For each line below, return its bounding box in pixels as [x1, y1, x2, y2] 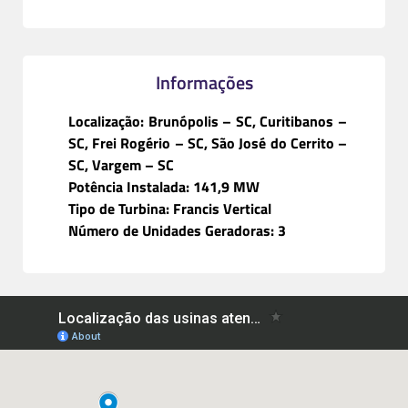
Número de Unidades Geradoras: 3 [68, 219, 286, 242]
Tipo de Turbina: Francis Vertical [68, 198, 271, 220]
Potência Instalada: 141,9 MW [68, 176, 260, 199]
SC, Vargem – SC [68, 154, 174, 177]
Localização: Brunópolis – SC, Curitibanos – [68, 110, 347, 133]
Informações [155, 68, 253, 97]
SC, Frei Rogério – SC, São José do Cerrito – [68, 132, 347, 155]
